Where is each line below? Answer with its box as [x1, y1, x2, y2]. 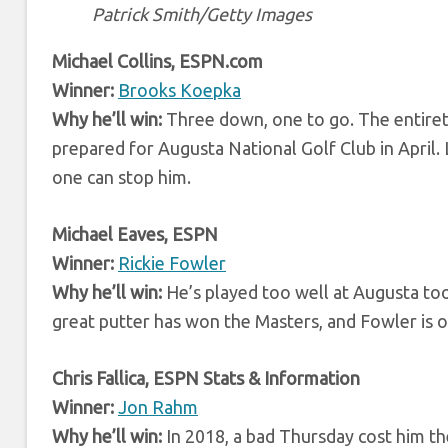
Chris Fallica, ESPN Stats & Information [52, 367, 360, 388]
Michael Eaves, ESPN [52, 223, 218, 244]
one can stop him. [52, 166, 191, 187]
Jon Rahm [118, 396, 198, 417]
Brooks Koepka [118, 79, 241, 100]
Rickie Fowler [118, 252, 226, 273]
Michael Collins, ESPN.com [52, 50, 263, 71]
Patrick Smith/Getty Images [92, 3, 312, 24]
